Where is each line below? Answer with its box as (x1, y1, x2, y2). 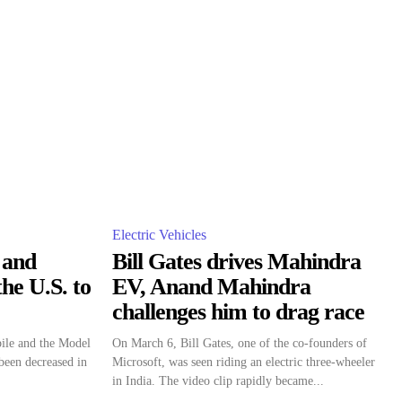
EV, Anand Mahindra (112, 273, 310, 300)
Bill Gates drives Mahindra (112, 248, 361, 275)
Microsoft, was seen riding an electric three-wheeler (112, 354, 375, 369)
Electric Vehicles (112, 226, 206, 242)
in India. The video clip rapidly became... (112, 373, 324, 388)
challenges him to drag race (112, 298, 364, 325)
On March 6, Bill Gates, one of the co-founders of (112, 336, 367, 350)
